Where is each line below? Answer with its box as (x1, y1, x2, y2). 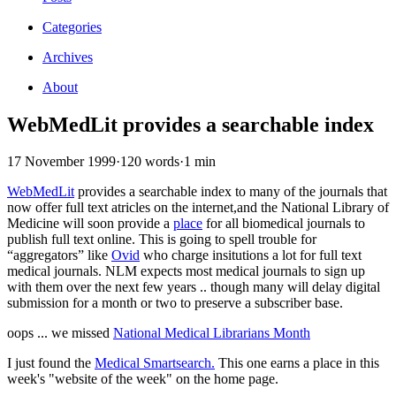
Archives (42, 49, 93, 65)
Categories (42, 19, 102, 34)
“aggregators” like (7, 247, 111, 263)
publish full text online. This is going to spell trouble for (7, 232, 316, 247)
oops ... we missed (7, 325, 113, 341)
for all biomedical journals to (202, 216, 365, 232)
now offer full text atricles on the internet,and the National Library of (7, 200, 389, 216)
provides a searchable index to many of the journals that (74, 184, 387, 200)
